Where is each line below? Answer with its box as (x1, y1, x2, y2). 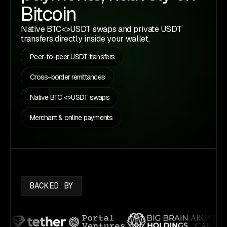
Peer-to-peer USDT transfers (30, 52, 115, 61)
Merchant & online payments (30, 113, 112, 122)
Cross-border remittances (30, 72, 105, 82)
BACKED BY (29, 180, 74, 191)
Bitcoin (21, 2, 77, 26)
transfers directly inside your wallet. (21, 33, 150, 44)
